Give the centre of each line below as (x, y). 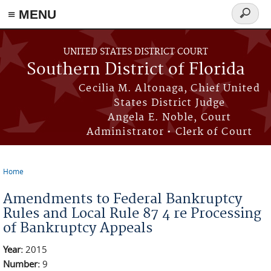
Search (250, 20)
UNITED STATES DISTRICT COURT (135, 52)
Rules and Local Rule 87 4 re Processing (132, 214)
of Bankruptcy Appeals (78, 228)
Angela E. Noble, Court (169, 117)
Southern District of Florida (135, 70)
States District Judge (169, 103)
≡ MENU (32, 14)
